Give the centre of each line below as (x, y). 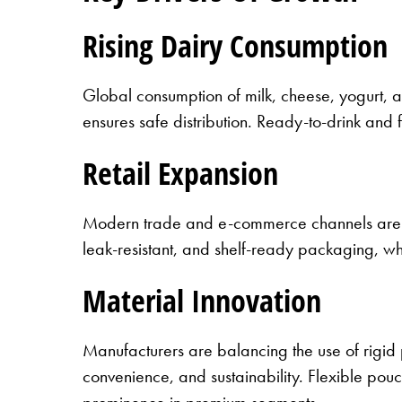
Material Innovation (202, 300)
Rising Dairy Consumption (235, 45)
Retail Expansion (180, 173)
